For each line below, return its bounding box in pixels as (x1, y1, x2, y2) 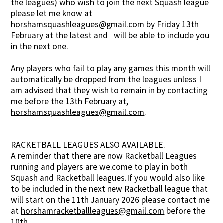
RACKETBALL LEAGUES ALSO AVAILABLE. (11, 139, 166, 151)
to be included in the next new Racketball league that (11, 183, 208, 195)
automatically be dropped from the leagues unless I (11, 74, 202, 85)
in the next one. (11, 41, 69, 52)
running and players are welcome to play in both (11, 161, 188, 173)
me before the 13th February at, (11, 96, 129, 107)
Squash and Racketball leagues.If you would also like (11, 172, 205, 184)
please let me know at (11, 8, 93, 19)
